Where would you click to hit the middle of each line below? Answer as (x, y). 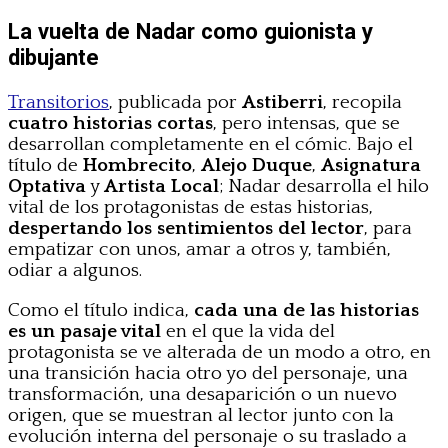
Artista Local (161, 187)
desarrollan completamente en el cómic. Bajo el (210, 145)
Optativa (47, 187)
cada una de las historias (306, 311)
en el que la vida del (250, 332)
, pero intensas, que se (306, 124)
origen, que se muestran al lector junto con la (201, 416)
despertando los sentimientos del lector (186, 229)
